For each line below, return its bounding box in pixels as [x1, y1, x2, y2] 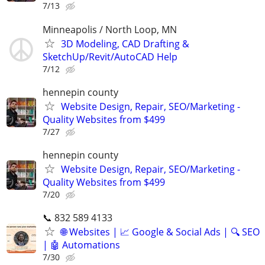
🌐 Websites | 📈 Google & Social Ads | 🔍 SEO [61, 225, 260, 239]
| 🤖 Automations [43, 238, 120, 252]
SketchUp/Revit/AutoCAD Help [43, 50, 177, 63]
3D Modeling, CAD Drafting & [61, 37, 189, 50]
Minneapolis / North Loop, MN [43, 22, 177, 36]
